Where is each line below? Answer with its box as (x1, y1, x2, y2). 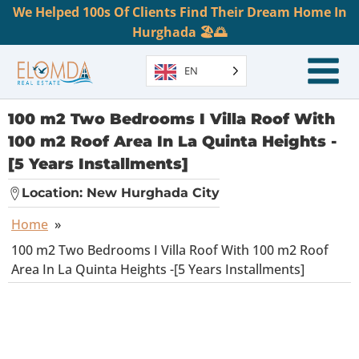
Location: (22, 185, 87, 200)
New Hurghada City (87, 185, 220, 200)
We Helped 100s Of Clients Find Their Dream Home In (12, 3, 347, 21)
